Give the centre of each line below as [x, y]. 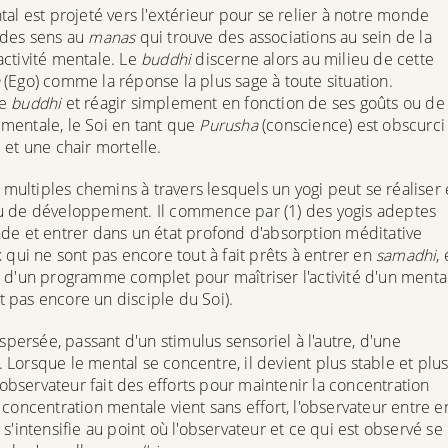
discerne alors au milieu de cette [312, 58]
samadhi [406, 254]
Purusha [228, 124]
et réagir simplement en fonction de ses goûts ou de [253, 102]
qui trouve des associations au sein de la [283, 36]
